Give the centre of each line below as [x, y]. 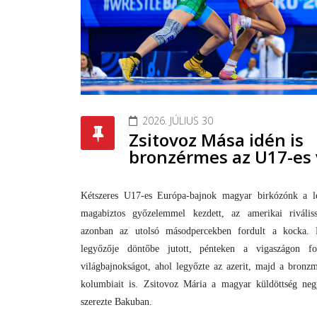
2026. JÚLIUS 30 [178, 120]
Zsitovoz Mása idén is [216, 139]
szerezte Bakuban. [116, 301]
